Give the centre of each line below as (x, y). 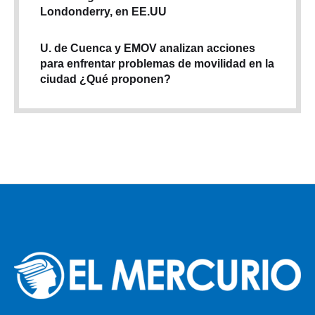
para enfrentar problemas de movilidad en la (157, 63)
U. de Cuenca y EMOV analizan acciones (148, 48)
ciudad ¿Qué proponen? (105, 79)
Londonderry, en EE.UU (103, 11)
